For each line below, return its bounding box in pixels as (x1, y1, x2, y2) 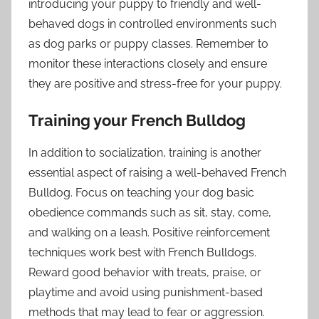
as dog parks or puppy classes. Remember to (28, 37, 268, 51)
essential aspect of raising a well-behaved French (28, 165, 286, 179)
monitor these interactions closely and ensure (28, 57, 267, 71)
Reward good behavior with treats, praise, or (28, 265, 261, 279)
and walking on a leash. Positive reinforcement (28, 225, 270, 239)
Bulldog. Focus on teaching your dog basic (28, 185, 254, 199)
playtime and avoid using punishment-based (28, 285, 263, 299)
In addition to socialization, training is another (28, 145, 261, 159)
